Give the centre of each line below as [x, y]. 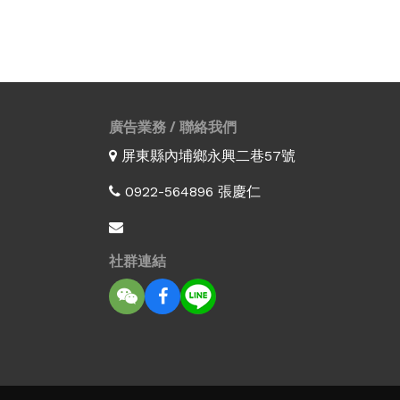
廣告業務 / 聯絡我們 [173, 126]
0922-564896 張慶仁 [191, 191]
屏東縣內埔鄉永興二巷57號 [206, 155]
